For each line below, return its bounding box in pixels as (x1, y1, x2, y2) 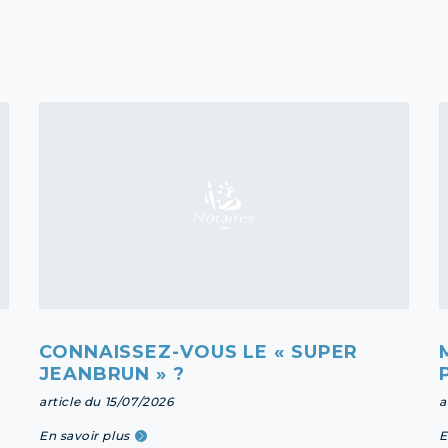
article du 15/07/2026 (39, 393, 174, 409)
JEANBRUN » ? (39, 362, 185, 385)
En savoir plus (39, 427, 130, 443)
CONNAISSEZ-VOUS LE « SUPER (39, 340, 359, 363)
